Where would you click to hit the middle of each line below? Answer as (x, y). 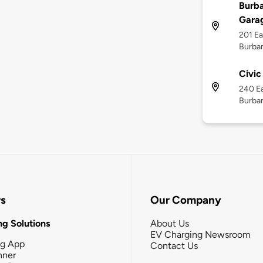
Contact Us (174, 245)
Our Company (186, 200)
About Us (170, 223)
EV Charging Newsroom (200, 234)
